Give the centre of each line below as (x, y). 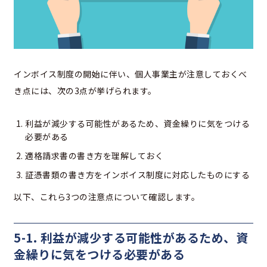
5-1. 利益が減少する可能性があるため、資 (131, 238)
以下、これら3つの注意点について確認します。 (107, 197)
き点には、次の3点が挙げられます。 (85, 91)
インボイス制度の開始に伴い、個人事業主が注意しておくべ (131, 74)
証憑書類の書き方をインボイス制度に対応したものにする (137, 175)
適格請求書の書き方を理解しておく (94, 156)
